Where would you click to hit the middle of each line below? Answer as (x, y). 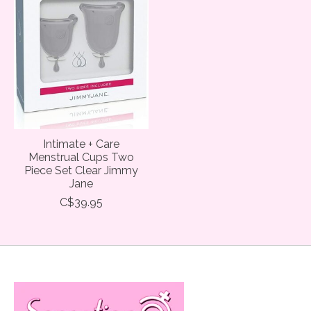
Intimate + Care (81, 144)
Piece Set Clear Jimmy (81, 170)
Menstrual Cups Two (81, 157)
